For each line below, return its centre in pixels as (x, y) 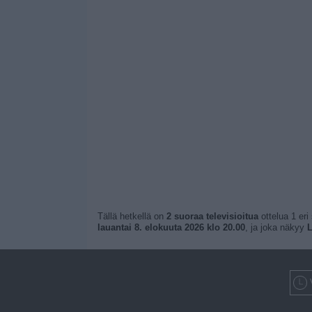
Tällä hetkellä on (132, 216)
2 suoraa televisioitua (212, 216)
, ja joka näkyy (276, 227)
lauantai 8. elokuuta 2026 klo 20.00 (171, 227)
